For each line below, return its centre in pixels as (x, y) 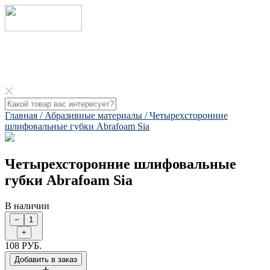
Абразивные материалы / (97, 115)
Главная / (25, 115)
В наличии (27, 206)
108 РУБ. (23, 245)
